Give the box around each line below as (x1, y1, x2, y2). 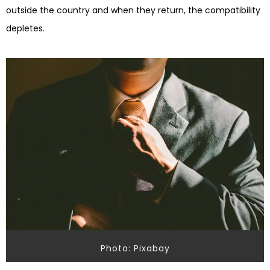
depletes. (6, 22, 45, 34)
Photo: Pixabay (100, 242, 170, 254)
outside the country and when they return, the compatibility (6, 4, 260, 16)
